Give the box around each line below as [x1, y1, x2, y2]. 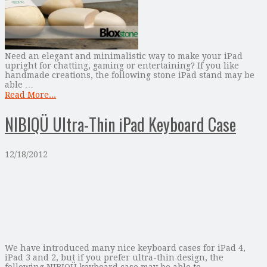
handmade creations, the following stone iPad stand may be [5, 70, 254, 80]
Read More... [5, 89, 56, 100]
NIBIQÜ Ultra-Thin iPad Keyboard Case [5, 112, 236, 137]
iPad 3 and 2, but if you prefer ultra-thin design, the [5, 252, 223, 262]
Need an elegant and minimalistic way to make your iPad [5, 51, 243, 61]
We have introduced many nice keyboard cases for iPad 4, [5, 243, 246, 253]
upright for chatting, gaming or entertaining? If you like [5, 60, 239, 70]
